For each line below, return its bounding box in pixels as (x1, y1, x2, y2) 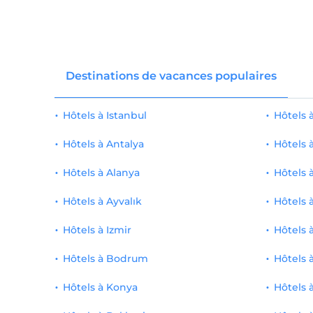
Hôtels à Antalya (62, 138, 144, 150)
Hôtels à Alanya (62, 166, 140, 179)
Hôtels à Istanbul (62, 109, 147, 122)
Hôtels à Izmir (62, 224, 131, 236)
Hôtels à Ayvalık (62, 195, 142, 208)
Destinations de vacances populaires (65, 69, 277, 82)
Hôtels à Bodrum (62, 252, 148, 265)
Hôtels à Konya (62, 281, 138, 293)
